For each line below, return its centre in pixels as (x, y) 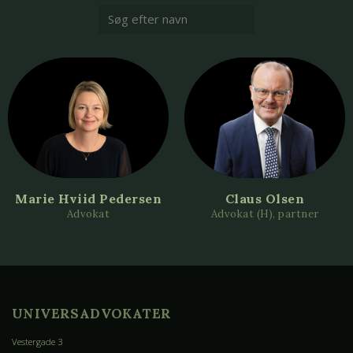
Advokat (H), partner (265, 214)
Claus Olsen (265, 198)
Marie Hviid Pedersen (88, 198)
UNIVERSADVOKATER (92, 313)
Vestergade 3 (37, 341)
